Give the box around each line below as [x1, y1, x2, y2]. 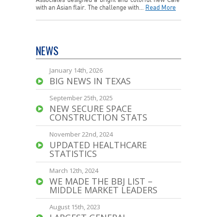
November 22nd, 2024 [49, 130, 113, 139]
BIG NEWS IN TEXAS [49, 75, 131, 87]
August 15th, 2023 [49, 202, 100, 211]
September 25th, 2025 [49, 93, 113, 102]
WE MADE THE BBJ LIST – [49, 175, 153, 187]
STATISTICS [49, 148, 97, 159]
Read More [145, 5, 176, 11]
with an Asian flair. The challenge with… [36, 5, 145, 11]
